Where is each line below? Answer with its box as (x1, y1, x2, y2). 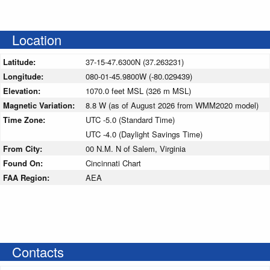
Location (12, 30, 61, 49)
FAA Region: (3, 171, 52, 183)
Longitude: (3, 70, 46, 82)
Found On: (3, 157, 45, 169)
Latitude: (3, 55, 38, 67)
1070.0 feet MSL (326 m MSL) (86, 84, 191, 96)
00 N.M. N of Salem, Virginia (86, 142, 186, 154)
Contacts (12, 242, 64, 261)
